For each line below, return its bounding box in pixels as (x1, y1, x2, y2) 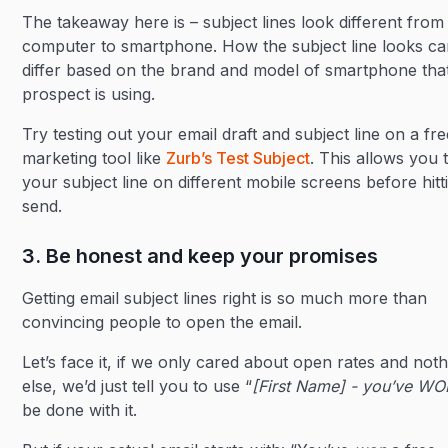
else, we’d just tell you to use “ (22, 376, 253, 396)
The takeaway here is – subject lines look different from (22, 12, 445, 32)
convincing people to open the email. (22, 312, 303, 332)
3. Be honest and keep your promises (22, 244, 379, 268)
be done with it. (22, 400, 143, 420)
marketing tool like (22, 148, 167, 168)
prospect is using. (22, 84, 156, 104)
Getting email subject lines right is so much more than (22, 288, 428, 308)
